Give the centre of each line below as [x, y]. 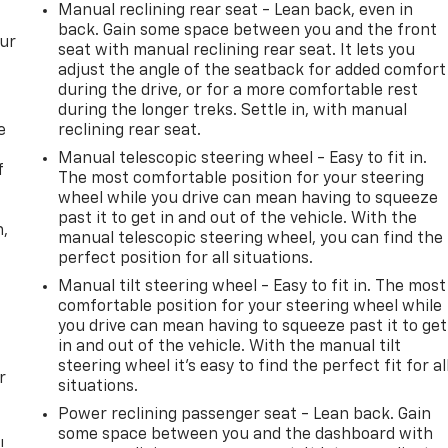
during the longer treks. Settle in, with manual [233, 110]
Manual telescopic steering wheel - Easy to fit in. [243, 158]
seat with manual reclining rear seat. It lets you [237, 50]
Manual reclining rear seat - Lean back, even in [236, 10]
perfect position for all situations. [186, 258]
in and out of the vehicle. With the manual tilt [230, 346]
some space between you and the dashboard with [246, 434]
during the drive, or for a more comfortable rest [238, 90]
